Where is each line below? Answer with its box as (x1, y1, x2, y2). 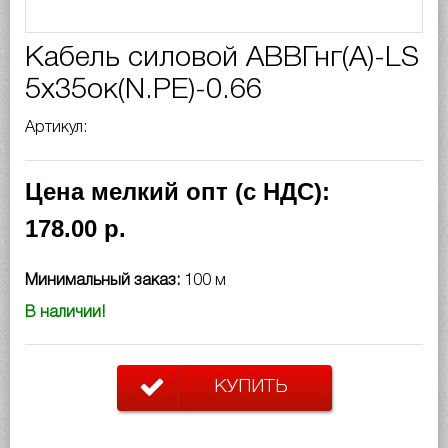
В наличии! (25, 306, 105, 320)
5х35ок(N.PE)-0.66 (25, 77, 262, 104)
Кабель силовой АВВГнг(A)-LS (25, 45, 419, 72)
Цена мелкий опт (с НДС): (25, 178, 330, 205)
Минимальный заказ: (25, 274, 184, 288)
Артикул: (25, 121, 91, 135)
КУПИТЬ (213, 378, 288, 396)
